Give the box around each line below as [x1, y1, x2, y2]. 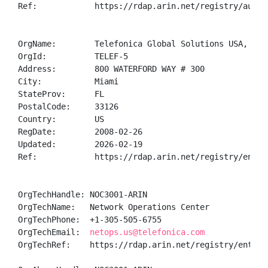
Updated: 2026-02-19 [18, 139, 142, 149]
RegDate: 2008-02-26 [18, 127, 142, 136]
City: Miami [18, 77, 118, 86]
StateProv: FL [18, 89, 104, 99]
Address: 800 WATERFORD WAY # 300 [18, 64, 205, 74]
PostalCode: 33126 [18, 102, 118, 111]
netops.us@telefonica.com [90, 227, 205, 237]
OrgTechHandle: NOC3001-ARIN [18, 190, 147, 199]
